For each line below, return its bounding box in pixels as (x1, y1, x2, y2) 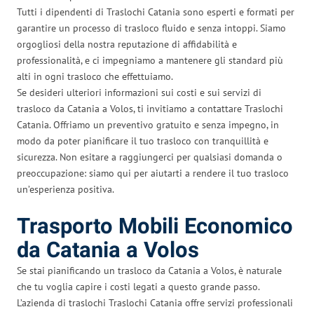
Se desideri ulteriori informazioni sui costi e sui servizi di (17, 86, 261, 99)
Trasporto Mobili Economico (17, 210, 293, 243)
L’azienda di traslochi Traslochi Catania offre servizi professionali (17, 296, 293, 309)
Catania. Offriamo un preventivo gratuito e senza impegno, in (17, 118, 279, 131)
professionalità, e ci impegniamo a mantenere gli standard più (17, 53, 283, 67)
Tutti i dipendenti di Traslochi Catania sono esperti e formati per (17, 5, 294, 18)
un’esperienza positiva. (17, 182, 114, 196)
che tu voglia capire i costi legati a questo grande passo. (17, 280, 259, 293)
